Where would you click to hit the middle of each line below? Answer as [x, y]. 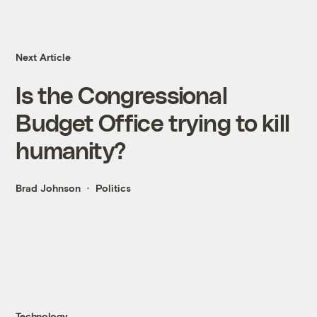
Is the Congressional [121, 95]
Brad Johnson [48, 188]
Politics [114, 188]
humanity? [71, 150]
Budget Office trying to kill [153, 122]
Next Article [44, 57]
